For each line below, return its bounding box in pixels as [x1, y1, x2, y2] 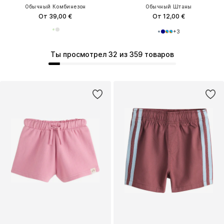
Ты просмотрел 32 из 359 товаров [50, 50, 174, 59]
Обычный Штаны [145, 3, 192, 9]
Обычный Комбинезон [24, 3, 86, 9]
